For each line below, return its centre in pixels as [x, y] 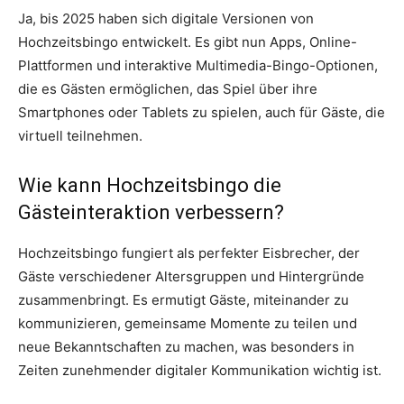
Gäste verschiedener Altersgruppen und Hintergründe [191, 277]
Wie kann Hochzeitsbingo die [150, 186]
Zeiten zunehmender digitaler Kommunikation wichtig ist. [200, 371]
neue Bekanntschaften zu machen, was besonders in [186, 347]
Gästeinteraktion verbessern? [151, 213]
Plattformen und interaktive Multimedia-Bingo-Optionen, [198, 66]
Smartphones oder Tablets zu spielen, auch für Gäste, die [202, 113]
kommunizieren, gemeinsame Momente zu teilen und [188, 324]
